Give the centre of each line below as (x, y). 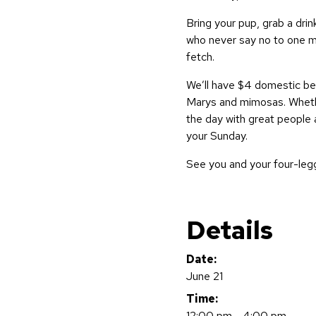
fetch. (200, 57)
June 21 (205, 276)
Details (230, 230)
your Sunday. (217, 136)
